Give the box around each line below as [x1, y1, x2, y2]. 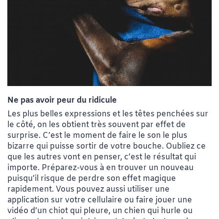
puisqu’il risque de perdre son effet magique [7, 173, 176, 184]
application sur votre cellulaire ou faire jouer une [7, 195, 192, 205]
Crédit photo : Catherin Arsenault [12, 87, 126, 96]
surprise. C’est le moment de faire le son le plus [7, 130, 187, 141]
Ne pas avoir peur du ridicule [7, 95, 117, 106]
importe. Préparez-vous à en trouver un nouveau [7, 162, 194, 173]
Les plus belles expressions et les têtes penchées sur [7, 109, 208, 119]
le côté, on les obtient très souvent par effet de [7, 119, 186, 130]
